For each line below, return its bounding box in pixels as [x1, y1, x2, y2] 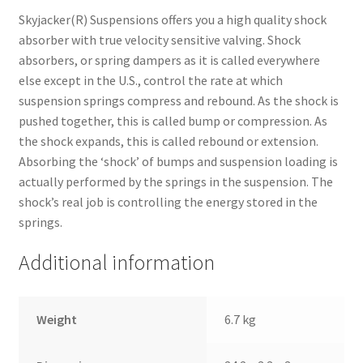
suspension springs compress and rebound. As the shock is [18, 92, 339, 109]
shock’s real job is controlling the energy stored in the [18, 193, 318, 210]
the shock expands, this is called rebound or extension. [18, 132, 318, 149]
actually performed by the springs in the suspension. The [18, 173, 333, 190]
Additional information [18, 250, 215, 276]
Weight [36, 311, 78, 328]
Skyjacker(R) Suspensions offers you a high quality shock [18, 11, 327, 28]
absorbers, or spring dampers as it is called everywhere [18, 51, 320, 68]
